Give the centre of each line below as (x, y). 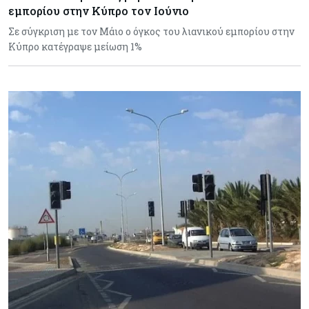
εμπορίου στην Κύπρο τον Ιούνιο (99, 11)
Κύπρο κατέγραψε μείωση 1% (75, 47)
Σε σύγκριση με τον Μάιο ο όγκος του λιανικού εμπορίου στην (151, 32)
